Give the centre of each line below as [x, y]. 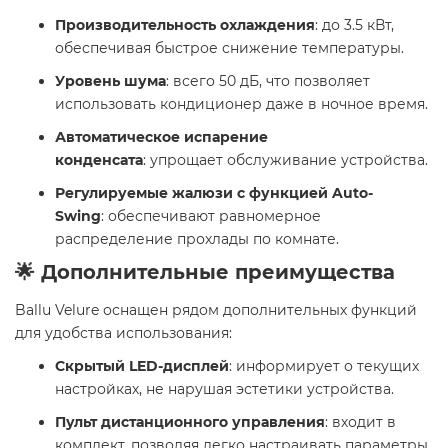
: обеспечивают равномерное [211, 216]
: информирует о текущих [324, 366]
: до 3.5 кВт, [354, 25]
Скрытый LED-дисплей [142, 366]
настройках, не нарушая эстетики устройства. [224, 389]
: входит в [360, 422]
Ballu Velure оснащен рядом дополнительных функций [216, 310]
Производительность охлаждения [185, 25]
